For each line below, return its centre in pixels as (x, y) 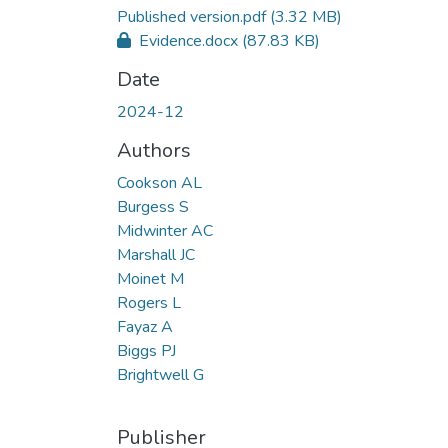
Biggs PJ (146, 350)
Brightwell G (160, 374)
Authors (154, 150)
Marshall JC (156, 254)
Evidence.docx (188, 40)
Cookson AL (159, 182)
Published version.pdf (193, 16)
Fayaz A (145, 326)
